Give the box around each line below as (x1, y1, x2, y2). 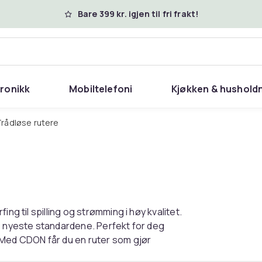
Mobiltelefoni (68, 82, 133, 95)
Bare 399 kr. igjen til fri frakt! (77, 8, 199, 19)
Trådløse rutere (1, 117, 59, 128)
